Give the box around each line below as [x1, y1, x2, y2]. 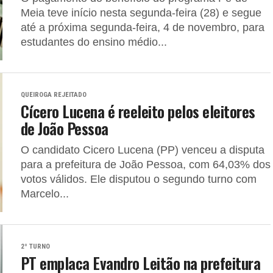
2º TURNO [21, 243, 50, 250]
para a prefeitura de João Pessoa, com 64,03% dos [21, 158, 271, 171]
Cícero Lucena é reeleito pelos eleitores [21, 99, 255, 122]
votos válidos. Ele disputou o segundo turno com [21, 173, 257, 185]
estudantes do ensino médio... [21, 36, 167, 48]
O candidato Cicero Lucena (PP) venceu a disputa [21, 144, 264, 156]
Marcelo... [21, 188, 69, 200]
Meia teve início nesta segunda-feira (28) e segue [21, 7, 261, 19]
